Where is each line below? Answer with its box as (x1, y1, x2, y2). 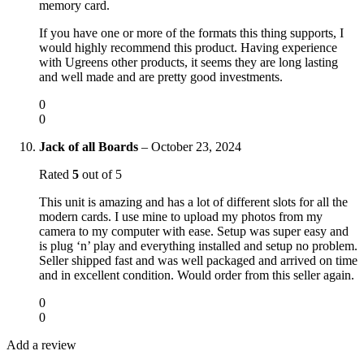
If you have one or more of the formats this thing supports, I (39, 25, 344, 40)
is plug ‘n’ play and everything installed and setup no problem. (39, 238, 357, 253)
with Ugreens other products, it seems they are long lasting (39, 54, 338, 69)
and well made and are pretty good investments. (39, 69, 283, 84)
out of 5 (79, 167, 122, 181)
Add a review (6, 337, 76, 352)
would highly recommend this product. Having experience (39, 40, 337, 54)
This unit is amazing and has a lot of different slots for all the (39, 194, 348, 209)
